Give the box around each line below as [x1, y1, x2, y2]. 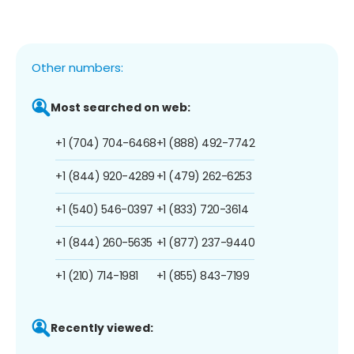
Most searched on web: [51, 99, 190, 115]
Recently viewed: [51, 319, 153, 336]
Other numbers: [32, 58, 123, 76]
